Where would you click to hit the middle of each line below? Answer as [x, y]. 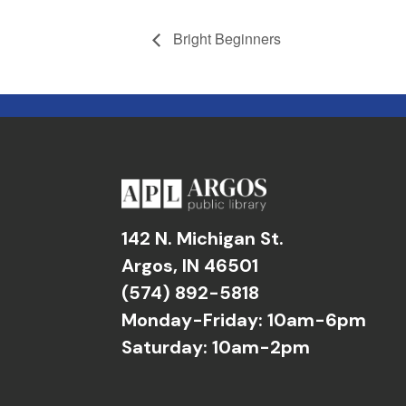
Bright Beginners [225, 39]
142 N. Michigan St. [203, 238]
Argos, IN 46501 [190, 266]
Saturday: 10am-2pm [216, 347]
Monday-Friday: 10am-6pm [244, 320]
